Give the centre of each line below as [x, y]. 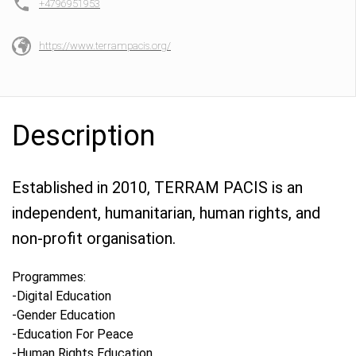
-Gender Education [64, 315]
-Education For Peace [73, 334]
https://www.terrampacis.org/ [105, 46]
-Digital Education [62, 296]
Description [83, 136]
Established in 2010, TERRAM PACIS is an [157, 188]
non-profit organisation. [94, 238]
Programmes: [49, 277]
